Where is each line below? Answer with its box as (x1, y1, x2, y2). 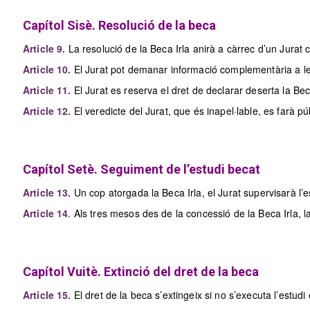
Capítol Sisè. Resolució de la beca (23, 18, 216, 33)
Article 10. (23, 62, 71, 76)
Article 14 (23, 206, 69, 220)
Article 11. (23, 83, 71, 97)
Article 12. (23, 104, 71, 118)
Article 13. (23, 185, 71, 199)
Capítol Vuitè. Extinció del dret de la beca (23, 264, 259, 279)
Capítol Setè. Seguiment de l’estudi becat (23, 162, 260, 176)
